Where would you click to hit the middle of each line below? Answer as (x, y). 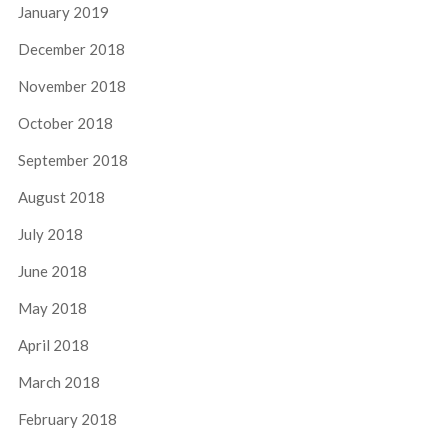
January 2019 (63, 11)
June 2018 (52, 270)
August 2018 (61, 196)
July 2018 (50, 233)
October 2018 (65, 122)
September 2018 (72, 159)
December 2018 (71, 48)
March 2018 (58, 381)
